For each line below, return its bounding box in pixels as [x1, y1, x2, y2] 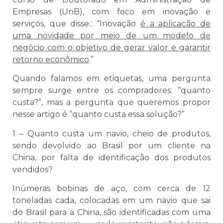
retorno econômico [12, 54, 89, 64]
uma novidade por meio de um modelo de [12, 30, 211, 40]
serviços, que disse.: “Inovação [12, 18, 140, 28]
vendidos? [12, 164, 53, 174]
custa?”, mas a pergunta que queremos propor [12, 98, 211, 108]
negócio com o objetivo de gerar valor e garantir [12, 42, 211, 52]
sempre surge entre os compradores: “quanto [12, 86, 211, 96]
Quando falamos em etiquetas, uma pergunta [12, 74, 211, 84]
